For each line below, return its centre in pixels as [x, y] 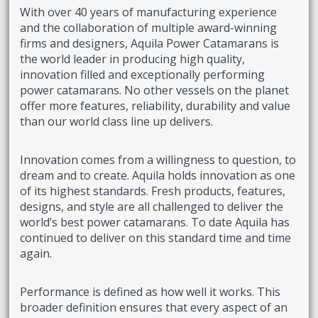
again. [36, 254]
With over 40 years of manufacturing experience [149, 12]
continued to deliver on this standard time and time [156, 238]
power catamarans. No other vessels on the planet [155, 91]
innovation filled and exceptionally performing [143, 75]
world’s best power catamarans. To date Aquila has [155, 223]
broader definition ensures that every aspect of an [154, 308]
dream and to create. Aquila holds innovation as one [158, 176]
